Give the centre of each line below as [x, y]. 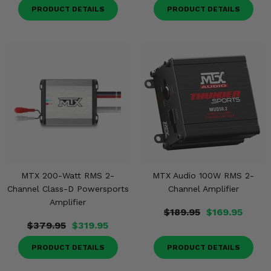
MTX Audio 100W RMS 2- [203, 175]
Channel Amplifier [203, 189]
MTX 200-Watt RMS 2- [68, 175]
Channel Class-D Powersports [68, 189]
